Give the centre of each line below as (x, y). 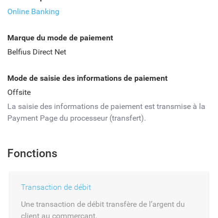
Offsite (19, 92)
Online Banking (33, 11)
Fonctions (32, 154)
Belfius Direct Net (37, 52)
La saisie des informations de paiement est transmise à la (106, 106)
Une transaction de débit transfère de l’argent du (103, 204)
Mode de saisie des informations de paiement (87, 78)
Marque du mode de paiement (60, 38)
